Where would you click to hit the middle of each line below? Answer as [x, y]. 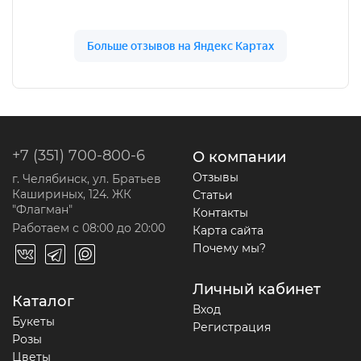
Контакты [220, 213]
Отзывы [216, 178]
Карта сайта [228, 231]
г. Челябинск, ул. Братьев [87, 179]
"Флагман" [42, 210]
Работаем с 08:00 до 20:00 [89, 228]
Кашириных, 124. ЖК [72, 195]
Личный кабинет [257, 290]
